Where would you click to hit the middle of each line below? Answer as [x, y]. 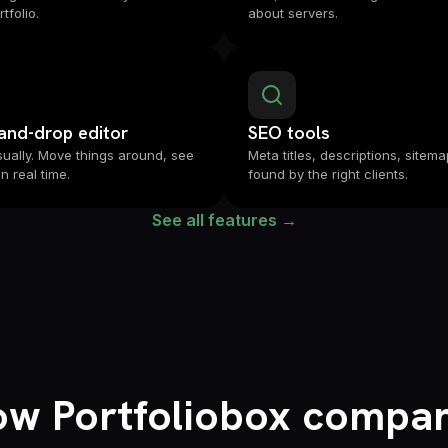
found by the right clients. [328, 174]
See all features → [224, 220]
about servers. [293, 13]
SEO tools [289, 132]
